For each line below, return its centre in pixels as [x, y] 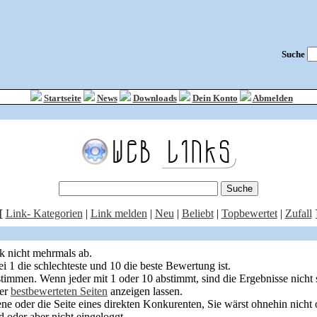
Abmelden [272, 98]
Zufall [298, 213]
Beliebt [197, 213]
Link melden [119, 213]
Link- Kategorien [44, 213]
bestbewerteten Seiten [59, 291]
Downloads [155, 98]
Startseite [62, 98]
